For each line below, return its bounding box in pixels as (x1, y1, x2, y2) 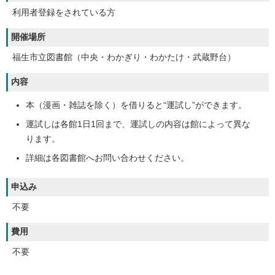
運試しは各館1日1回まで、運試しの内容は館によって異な (26, 120, 250, 130)
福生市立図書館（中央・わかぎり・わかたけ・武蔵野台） (12, 53, 236, 63)
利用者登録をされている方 (12, 8, 115, 18)
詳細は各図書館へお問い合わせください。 (26, 153, 189, 163)
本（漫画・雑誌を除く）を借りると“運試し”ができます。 (26, 101, 247, 110)
